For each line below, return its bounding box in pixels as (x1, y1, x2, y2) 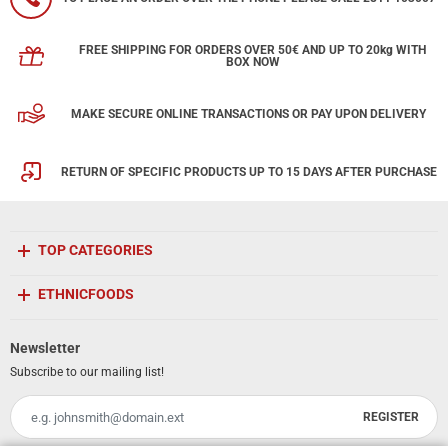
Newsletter (10, 339, 80, 356)
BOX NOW (225, 54, 280, 69)
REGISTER (363, 409, 420, 424)
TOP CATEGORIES (38, 241, 153, 258)
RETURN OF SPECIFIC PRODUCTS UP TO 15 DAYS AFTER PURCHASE (60, 164, 437, 179)
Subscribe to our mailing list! (10, 364, 164, 379)
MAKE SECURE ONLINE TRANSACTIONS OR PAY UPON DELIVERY (71, 106, 427, 121)
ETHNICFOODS (38, 285, 134, 302)
